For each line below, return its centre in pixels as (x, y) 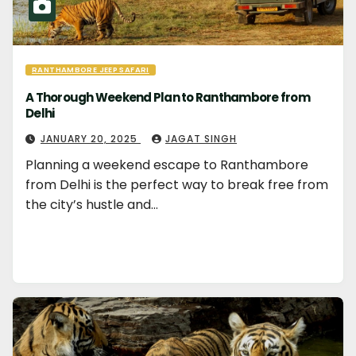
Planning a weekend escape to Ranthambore (167, 165)
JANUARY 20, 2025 (91, 139)
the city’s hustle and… (92, 205)
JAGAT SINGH (201, 139)
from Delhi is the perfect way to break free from (177, 185)
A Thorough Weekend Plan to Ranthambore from (168, 97)
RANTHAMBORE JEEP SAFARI (91, 70)
